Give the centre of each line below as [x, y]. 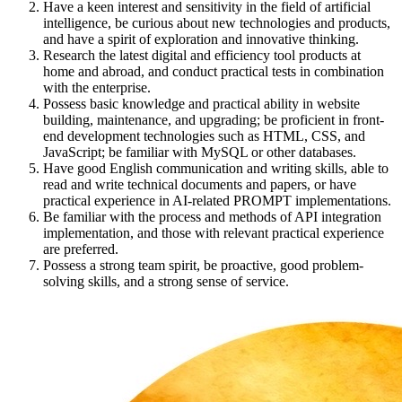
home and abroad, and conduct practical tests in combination [214, 71]
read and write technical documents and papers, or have [200, 184]
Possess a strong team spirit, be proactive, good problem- [203, 265]
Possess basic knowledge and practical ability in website [201, 104]
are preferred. [81, 249]
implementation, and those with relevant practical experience [214, 233]
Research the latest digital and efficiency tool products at [202, 55]
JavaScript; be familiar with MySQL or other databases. [200, 152]
